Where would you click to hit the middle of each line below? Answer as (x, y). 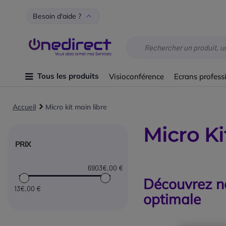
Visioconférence (137, 76)
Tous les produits (68, 76)
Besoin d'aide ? (57, 16)
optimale (172, 199)
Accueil (24, 107)
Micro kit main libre (76, 107)
